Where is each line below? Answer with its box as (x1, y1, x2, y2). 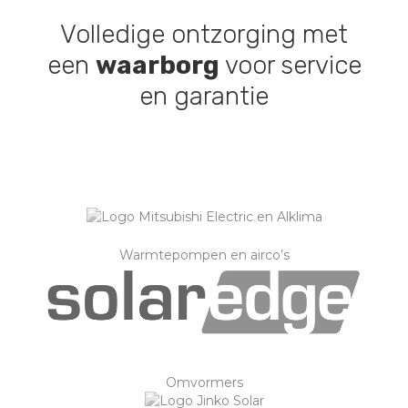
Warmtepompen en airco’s (118, 247, 290, 264)
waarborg (95, 50, 219, 81)
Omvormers (165, 374, 243, 392)
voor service (219, 50, 362, 81)
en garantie (139, 81, 269, 112)
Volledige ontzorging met (60, 19, 348, 50)
